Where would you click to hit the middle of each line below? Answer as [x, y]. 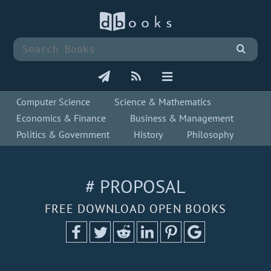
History [149, 135]
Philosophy [211, 135]
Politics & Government [63, 135]
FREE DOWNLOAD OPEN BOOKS [135, 209]
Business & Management [182, 118]
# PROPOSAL [135, 186]
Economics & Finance [61, 118]
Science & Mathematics [163, 102]
